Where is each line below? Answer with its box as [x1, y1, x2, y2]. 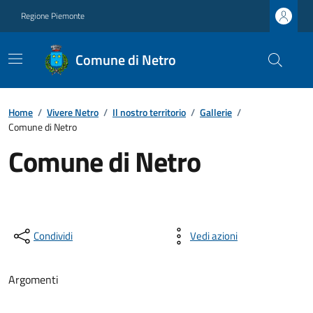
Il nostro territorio [112, 105, 186, 119]
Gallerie [200, 105, 232, 119]
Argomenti [8, 271, 59, 288]
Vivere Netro [47, 105, 99, 119]
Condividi [34, 228, 73, 244]
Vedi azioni [190, 228, 238, 244]
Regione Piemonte [21, 9, 85, 22]
